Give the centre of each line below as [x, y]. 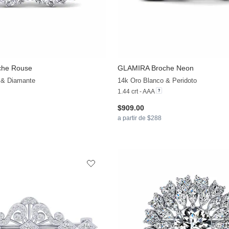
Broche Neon [171, 68]
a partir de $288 [139, 118]
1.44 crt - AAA [136, 91]
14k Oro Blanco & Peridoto [157, 80]
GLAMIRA [133, 68]
